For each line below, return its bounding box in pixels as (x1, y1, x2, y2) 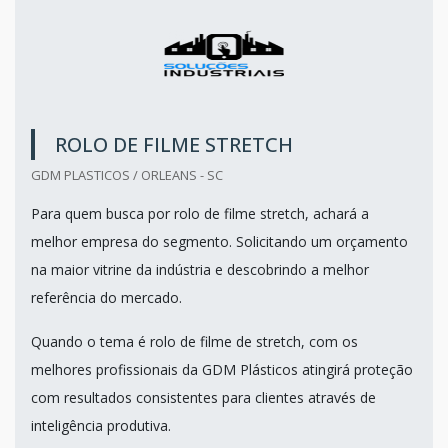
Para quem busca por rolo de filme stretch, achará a (31, 203, 369, 223)
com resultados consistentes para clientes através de (31, 387, 376, 407)
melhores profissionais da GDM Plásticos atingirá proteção (31, 359, 413, 379)
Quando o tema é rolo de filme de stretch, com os (31, 331, 358, 351)
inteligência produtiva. (31, 415, 171, 435)
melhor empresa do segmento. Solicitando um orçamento (31, 231, 408, 251)
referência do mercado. (31, 287, 182, 307)
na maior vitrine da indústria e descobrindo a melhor (31, 259, 369, 279)
